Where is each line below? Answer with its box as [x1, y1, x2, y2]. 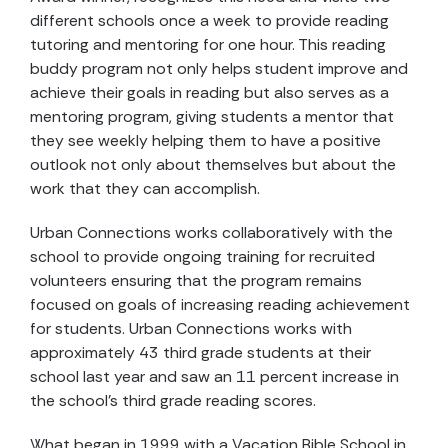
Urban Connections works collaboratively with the [30, 222, 393, 243]
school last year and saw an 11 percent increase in [30, 366, 399, 387]
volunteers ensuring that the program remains [30, 270, 362, 291]
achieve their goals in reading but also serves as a [30, 82, 389, 103]
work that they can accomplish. [30, 178, 260, 199]
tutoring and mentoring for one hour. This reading [30, 34, 386, 55]
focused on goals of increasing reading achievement [30, 294, 410, 315]
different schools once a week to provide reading [30, 10, 389, 31]
